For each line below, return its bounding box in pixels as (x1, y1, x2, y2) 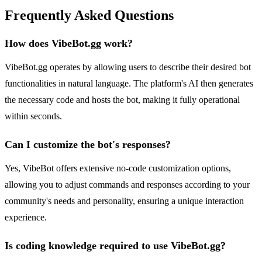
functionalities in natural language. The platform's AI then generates (5, 78, 253, 89)
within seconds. (5, 111, 62, 122)
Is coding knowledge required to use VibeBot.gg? (5, 240, 226, 252)
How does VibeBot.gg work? (5, 37, 133, 50)
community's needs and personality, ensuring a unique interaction (5, 196, 244, 206)
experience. (5, 212, 47, 223)
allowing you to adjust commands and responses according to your (5, 180, 250, 190)
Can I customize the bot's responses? (5, 139, 171, 151)
